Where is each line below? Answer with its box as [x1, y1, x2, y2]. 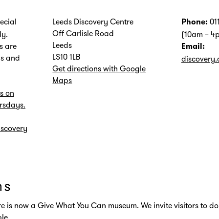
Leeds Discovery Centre [52, 16, 134, 26]
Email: [181, 43, 205, 51]
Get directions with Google [52, 63, 146, 73]
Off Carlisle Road [52, 28, 114, 38]
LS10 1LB [52, 51, 81, 62]
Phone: [181, 18, 208, 26]
